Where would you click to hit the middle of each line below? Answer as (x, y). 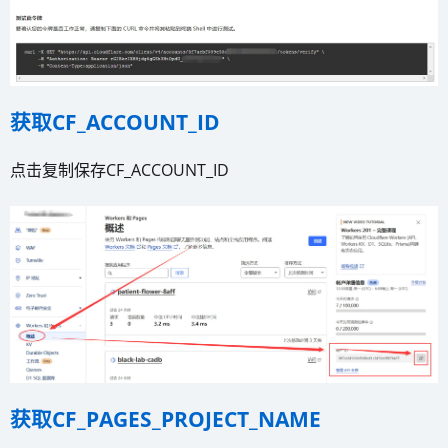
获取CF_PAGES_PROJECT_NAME (165, 419)
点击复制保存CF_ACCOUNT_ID (119, 170)
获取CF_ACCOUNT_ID (115, 122)
